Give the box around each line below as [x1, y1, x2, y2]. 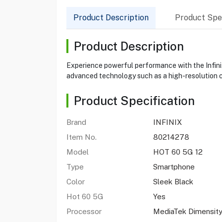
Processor [66, 207, 102, 216]
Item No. [66, 133, 97, 141]
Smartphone [153, 163, 195, 171]
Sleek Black [153, 177, 193, 186]
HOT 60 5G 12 [153, 148, 203, 156]
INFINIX [153, 118, 182, 126]
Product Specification [73, 94, 195, 108]
